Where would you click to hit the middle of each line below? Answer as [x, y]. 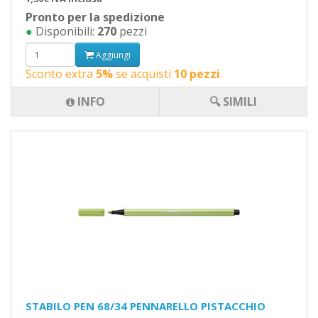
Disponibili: [65, 31]
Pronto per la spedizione [95, 17]
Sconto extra [61, 74]
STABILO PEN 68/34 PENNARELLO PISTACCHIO [146, 306]
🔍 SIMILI [233, 102]
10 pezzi [197, 74]
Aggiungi [112, 55]
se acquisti [143, 74]
